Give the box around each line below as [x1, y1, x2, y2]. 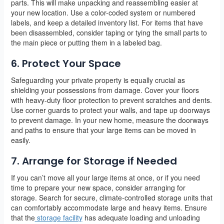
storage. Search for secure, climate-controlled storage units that [10, 192, 212, 203]
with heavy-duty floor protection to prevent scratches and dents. [10, 95, 212, 105]
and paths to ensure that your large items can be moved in [10, 125, 196, 135]
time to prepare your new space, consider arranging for [10, 182, 185, 193]
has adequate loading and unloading [82, 212, 200, 223]
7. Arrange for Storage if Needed [10, 154, 177, 168]
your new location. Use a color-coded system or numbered [10, 7, 195, 18]
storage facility [34, 212, 82, 223]
